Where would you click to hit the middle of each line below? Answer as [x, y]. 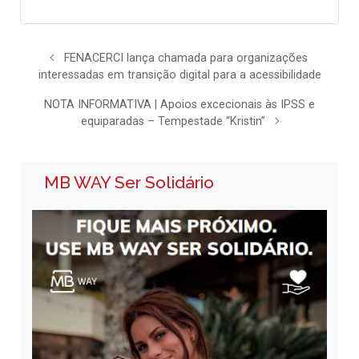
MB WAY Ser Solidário [129, 182]
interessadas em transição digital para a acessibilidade [179, 75]
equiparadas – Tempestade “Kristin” [173, 121]
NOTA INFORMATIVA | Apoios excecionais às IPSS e [179, 104]
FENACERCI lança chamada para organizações [186, 58]
